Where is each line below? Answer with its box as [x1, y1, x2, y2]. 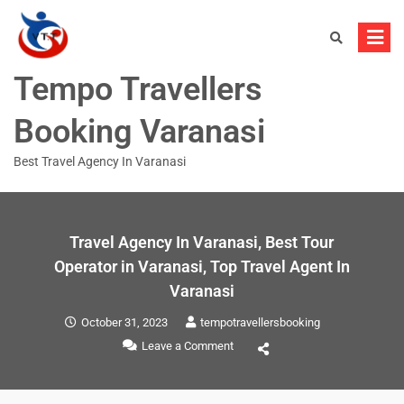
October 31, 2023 [81, 316, 169, 330]
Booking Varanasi [14, 113, 265, 151]
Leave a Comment [141, 339, 234, 353]
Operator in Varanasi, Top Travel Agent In [53, 257, 350, 277]
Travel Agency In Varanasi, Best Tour [69, 233, 335, 252]
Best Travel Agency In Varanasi [14, 154, 186, 169]
